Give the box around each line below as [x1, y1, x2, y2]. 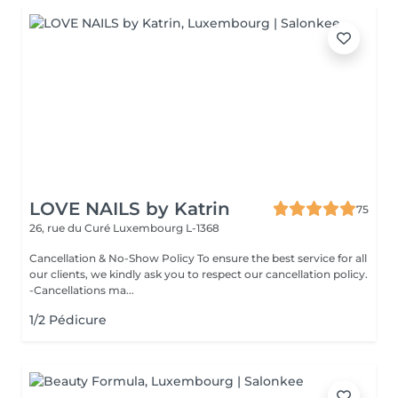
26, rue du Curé [29, 221, 113, 235]
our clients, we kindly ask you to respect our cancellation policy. [29, 267, 368, 281]
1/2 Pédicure [29, 312, 107, 328]
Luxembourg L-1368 [113, 221, 219, 235]
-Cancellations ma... [29, 283, 134, 297]
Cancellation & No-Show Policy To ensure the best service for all [29, 251, 367, 265]
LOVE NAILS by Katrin [29, 198, 230, 219]
